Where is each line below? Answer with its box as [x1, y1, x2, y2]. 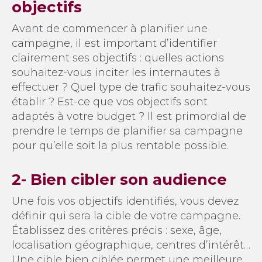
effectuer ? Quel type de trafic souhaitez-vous [12, 80, 250, 94]
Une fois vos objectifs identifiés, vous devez [12, 194, 239, 208]
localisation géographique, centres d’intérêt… [12, 238, 250, 251]
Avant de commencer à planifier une [12, 22, 208, 35]
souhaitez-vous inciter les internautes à [12, 65, 220, 79]
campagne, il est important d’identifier [12, 36, 217, 50]
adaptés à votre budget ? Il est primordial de [12, 109, 246, 123]
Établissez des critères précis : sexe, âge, [12, 223, 222, 237]
